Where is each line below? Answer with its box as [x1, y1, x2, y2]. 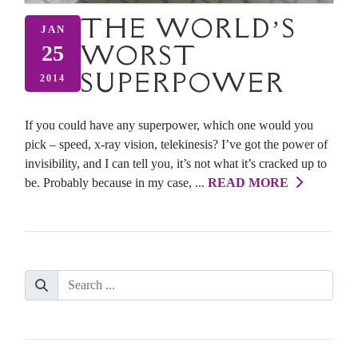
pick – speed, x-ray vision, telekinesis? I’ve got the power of [25, 137, 328, 151]
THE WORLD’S [81, 11, 296, 45]
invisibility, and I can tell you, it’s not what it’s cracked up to [25, 156, 327, 170]
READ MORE [208, 175, 295, 189]
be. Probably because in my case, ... [25, 175, 208, 189]
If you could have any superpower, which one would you [25, 117, 313, 132]
